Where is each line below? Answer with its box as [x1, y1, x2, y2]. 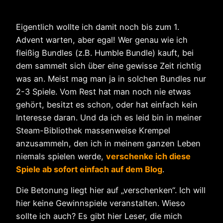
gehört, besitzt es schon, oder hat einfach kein [16, 100, 198, 110]
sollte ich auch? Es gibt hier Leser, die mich [16, 211, 182, 222]
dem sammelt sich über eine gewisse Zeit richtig [16, 61, 201, 71]
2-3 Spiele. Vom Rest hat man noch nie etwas [16, 87, 191, 97]
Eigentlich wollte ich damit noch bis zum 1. [16, 22, 179, 32]
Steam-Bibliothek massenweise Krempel [16, 125, 170, 136]
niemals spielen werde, [16, 151, 106, 162]
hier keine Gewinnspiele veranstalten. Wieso [16, 198, 185, 209]
